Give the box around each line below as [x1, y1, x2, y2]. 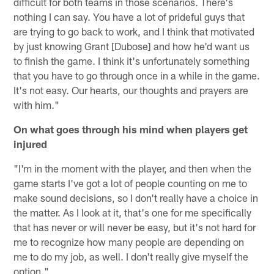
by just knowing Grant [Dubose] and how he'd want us [13, 39, 250, 52]
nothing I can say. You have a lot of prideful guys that [13, 10, 245, 23]
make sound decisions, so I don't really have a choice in [13, 191, 259, 204]
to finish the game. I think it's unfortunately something [13, 54, 250, 67]
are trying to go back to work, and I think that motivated [13, 24, 255, 37]
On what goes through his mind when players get [13, 122, 248, 135]
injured [13, 137, 48, 150]
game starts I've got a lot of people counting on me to [13, 176, 248, 189]
